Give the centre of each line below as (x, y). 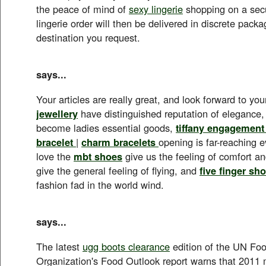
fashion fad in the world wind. (100, 184)
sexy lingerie (156, 9)
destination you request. (88, 37)
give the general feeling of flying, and (118, 170)
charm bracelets (118, 142)
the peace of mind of (83, 9)
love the (55, 156)
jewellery (57, 113)
